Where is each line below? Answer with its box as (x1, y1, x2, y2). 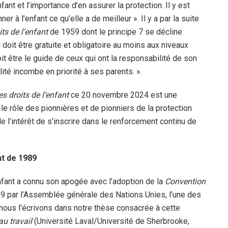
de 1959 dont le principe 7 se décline (50, 26, 182, 37)
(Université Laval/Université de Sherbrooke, (34, 216, 189, 226)
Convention (165, 176, 206, 186)
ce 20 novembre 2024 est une (71, 90, 177, 100)
